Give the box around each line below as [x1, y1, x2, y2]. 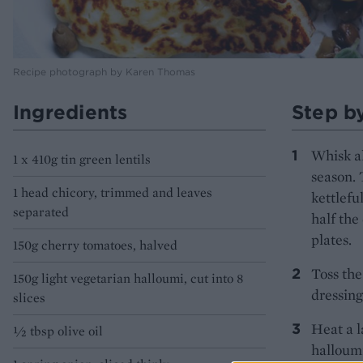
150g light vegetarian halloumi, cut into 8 [13, 270, 243, 288]
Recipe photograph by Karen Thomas [13, 66, 195, 79]
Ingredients [13, 100, 128, 125]
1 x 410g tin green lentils [13, 151, 151, 169]
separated [13, 203, 69, 221]
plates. [311, 230, 352, 250]
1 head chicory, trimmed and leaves [13, 184, 212, 202]
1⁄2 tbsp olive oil [13, 322, 103, 340]
